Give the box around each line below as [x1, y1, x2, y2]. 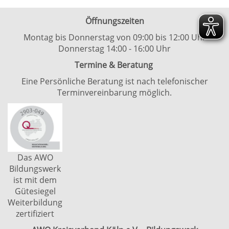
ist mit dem [13, 174, 57, 186]
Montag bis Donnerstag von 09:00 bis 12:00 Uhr [23, 32, 206, 43]
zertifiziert [16, 208, 54, 219]
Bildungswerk [9, 163, 61, 174]
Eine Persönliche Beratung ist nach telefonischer [21, 76, 208, 87]
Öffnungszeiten [85, 15, 144, 27]
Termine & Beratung [74, 59, 155, 71]
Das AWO [17, 152, 53, 163]
